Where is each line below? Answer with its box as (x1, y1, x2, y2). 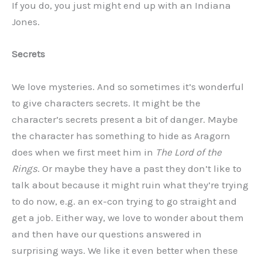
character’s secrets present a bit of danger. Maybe (12, 113, 238, 125)
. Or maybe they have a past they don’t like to (37, 162, 242, 174)
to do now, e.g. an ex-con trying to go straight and (12, 195, 237, 207)
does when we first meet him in (12, 146, 156, 158)
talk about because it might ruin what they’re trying (12, 178, 249, 191)
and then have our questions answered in (12, 227, 202, 240)
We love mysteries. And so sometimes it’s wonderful (12, 80, 244, 92)
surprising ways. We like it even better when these (12, 244, 238, 256)
